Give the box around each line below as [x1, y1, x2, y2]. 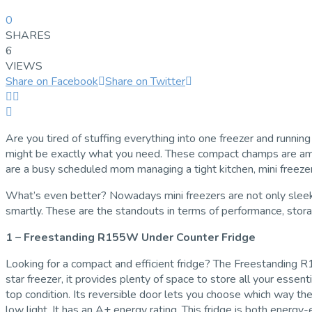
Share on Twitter [105, 73, 185, 89]
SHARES [6, 27, 51, 43]
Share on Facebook [6, 73, 98, 89]
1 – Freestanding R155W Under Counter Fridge [6, 229, 256, 245]
